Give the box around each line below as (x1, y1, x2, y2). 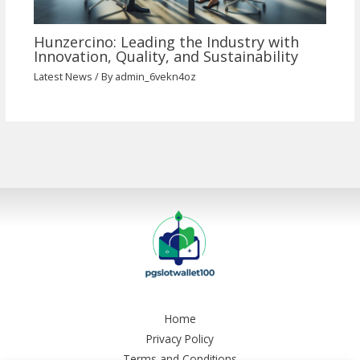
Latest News (33, 68, 92, 84)
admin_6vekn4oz (114, 68, 196, 84)
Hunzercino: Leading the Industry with (33, 32, 299, 52)
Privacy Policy (146, 330, 214, 346)
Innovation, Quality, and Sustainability (33, 47, 298, 67)
